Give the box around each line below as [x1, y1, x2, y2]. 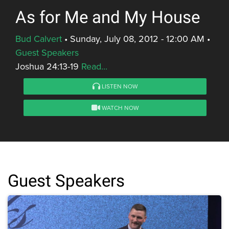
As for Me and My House [15, 8, 200, 28]
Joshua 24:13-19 [15, 60, 81, 73]
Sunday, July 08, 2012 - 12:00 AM [70, 32, 204, 45]
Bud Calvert [15, 32, 62, 45]
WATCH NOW [100, 103, 139, 112]
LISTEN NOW [100, 82, 138, 91]
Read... [81, 60, 107, 73]
